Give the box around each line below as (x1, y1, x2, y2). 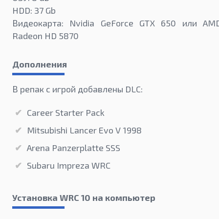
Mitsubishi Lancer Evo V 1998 (27, 125, 142, 136)
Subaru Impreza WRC (27, 160, 110, 171)
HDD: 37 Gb (12, 5, 56, 16)
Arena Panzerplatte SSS (27, 142, 120, 153)
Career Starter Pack (27, 107, 105, 118)
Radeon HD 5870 (12, 30, 79, 42)
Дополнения (12, 59, 67, 70)
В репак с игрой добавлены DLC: (12, 84, 143, 95)
